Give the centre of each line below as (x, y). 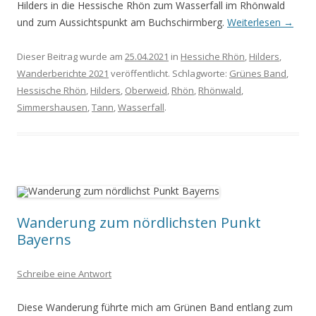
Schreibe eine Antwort (64, 274)
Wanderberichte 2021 (63, 73)
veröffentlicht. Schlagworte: (169, 73)
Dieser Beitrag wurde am (71, 56)
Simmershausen (52, 107)
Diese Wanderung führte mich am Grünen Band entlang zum (155, 307)
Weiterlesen (255, 22)
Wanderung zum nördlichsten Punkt (139, 223)
